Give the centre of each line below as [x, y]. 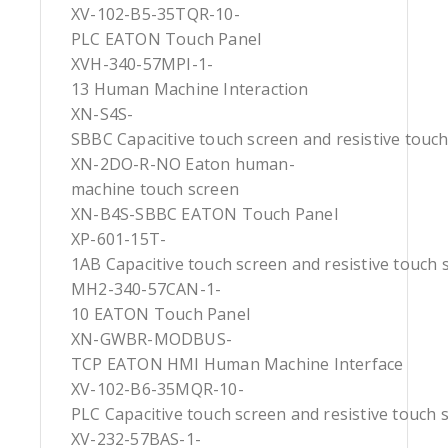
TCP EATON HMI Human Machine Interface [237, 364]
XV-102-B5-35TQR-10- [155, 14]
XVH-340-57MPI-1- [142, 64]
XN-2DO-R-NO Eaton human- [183, 164]
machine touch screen [155, 189]
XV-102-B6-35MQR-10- [157, 389]
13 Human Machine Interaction [190, 89]
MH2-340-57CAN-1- [146, 289]
